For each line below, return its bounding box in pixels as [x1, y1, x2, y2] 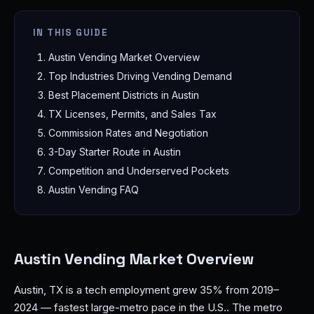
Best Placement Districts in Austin [48, 89, 199, 101]
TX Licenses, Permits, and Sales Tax [48, 108, 217, 120]
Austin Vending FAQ [48, 184, 139, 196]
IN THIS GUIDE [33, 27, 109, 39]
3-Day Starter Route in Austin [48, 146, 181, 158]
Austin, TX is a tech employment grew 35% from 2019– [14, 283, 279, 296]
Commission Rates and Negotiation [48, 127, 208, 139]
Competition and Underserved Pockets [48, 165, 229, 177]
